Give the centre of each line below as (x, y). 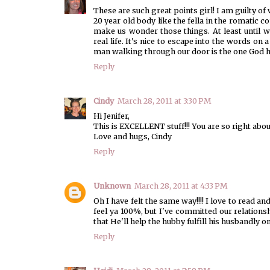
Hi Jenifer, (111, 116)
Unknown (112, 186)
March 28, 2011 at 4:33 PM (181, 186)
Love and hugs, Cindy (133, 137)
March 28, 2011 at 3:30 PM (164, 101)
